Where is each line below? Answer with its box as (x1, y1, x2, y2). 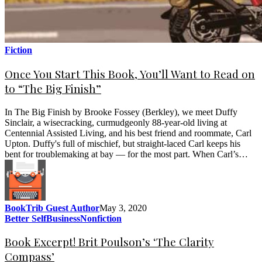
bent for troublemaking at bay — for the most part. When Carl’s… (5, 149, 248, 159)
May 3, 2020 (99, 202, 147, 213)
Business (46, 213, 80, 223)
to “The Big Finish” (5, 81, 101, 96)
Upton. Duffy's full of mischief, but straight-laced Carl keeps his (5, 138, 240, 149)
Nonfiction (80, 213, 122, 223)
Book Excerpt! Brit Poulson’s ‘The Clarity (5, 235, 214, 250)
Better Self (5, 213, 46, 223)
